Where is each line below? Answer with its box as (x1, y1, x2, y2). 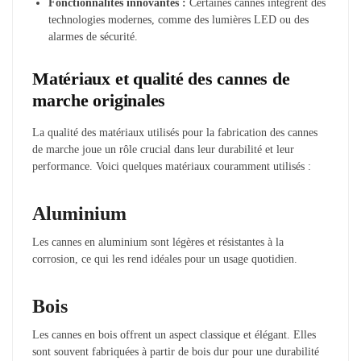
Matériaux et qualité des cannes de (32, 68, 290, 89)
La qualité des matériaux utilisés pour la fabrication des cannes (32, 127, 317, 139)
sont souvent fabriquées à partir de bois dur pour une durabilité (32, 346, 319, 359)
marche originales (32, 90, 166, 111)
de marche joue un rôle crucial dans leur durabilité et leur (32, 143, 294, 156)
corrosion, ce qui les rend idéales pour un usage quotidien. (32, 253, 297, 266)
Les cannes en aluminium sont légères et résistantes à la (32, 236, 284, 249)
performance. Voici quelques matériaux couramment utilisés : (32, 160, 311, 173)
